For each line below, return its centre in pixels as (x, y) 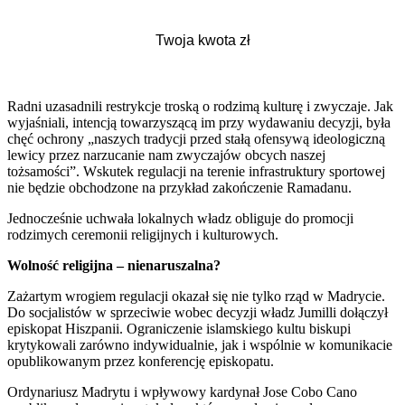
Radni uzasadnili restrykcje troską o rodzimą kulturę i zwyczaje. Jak (200, 106)
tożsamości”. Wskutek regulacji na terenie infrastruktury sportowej (196, 171)
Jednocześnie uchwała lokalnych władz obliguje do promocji (180, 218)
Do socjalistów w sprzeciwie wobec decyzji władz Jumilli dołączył (198, 312)
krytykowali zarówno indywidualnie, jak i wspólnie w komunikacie (200, 344)
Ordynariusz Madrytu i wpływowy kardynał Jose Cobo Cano (182, 391)
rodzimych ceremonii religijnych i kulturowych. (143, 234)
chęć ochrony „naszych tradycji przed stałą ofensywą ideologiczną (196, 138)
